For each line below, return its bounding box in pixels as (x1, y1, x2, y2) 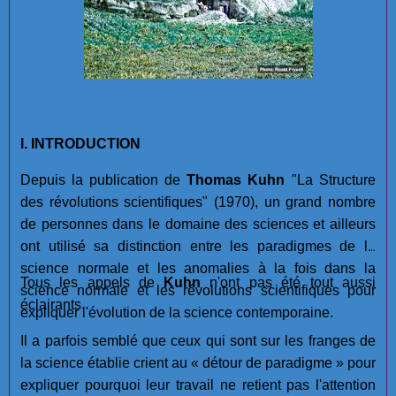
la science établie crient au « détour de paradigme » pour (20, 355, 376, 371)
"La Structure (285, 172, 376, 188)
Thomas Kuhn (180, 172, 285, 188)
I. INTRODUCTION (20, 136, 141, 152)
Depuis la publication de (20, 172, 180, 188)
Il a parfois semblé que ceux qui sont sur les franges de (20, 333, 376, 349)
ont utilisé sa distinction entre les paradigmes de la (20, 239, 376, 255)
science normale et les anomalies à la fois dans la (20, 261, 376, 277)
